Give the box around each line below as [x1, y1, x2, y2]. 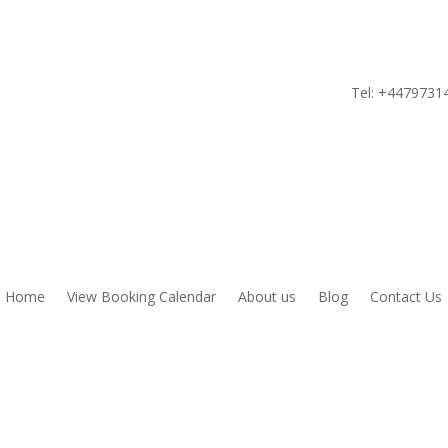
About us [238, 286, 297, 306]
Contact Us [370, 286, 443, 306]
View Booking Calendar [67, 286, 217, 306]
